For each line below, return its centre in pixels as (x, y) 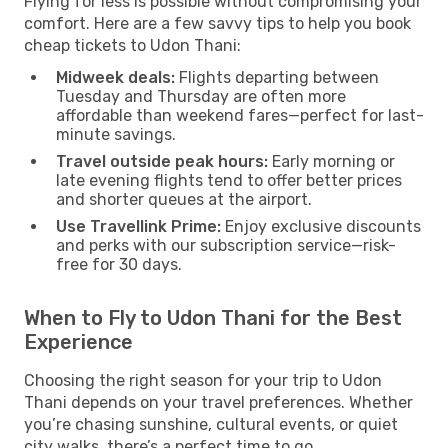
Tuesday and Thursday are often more (201, 96)
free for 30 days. (119, 264)
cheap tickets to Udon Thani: (132, 45)
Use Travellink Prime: (138, 226)
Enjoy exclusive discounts (321, 226)
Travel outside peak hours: (162, 161)
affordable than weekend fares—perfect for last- (240, 115)
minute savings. (116, 134)
